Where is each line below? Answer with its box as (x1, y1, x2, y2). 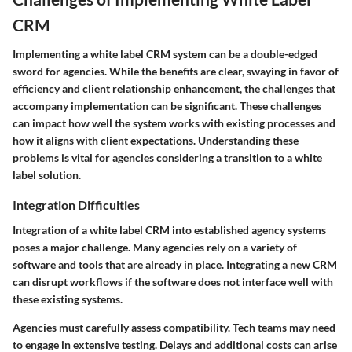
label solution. (13, 168, 81, 182)
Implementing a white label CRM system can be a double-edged (13, 47, 317, 61)
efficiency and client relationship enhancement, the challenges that (13, 82, 335, 96)
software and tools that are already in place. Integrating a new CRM (13, 257, 337, 271)
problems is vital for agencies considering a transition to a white (13, 151, 322, 165)
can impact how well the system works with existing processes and (13, 116, 335, 130)
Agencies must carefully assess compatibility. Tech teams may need (13, 320, 335, 334)
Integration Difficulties (13, 197, 140, 213)
